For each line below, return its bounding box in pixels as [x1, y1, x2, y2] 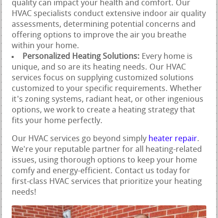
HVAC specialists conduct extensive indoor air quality [12, 9, 206, 18]
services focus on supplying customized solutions [12, 73, 194, 82]
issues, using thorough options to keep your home [12, 156, 198, 164]
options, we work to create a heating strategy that [12, 106, 196, 114]
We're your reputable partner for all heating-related [12, 145, 202, 154]
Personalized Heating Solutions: [22, 52, 142, 61]
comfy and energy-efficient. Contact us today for [12, 166, 191, 175]
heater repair [148, 134, 198, 143]
